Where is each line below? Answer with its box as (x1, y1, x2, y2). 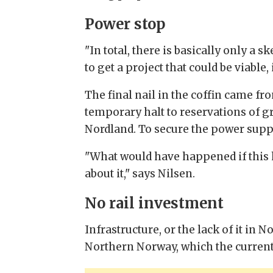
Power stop (85, 15, 166, 34)
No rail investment (85, 194, 224, 213)
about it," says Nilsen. (85, 166, 196, 180)
